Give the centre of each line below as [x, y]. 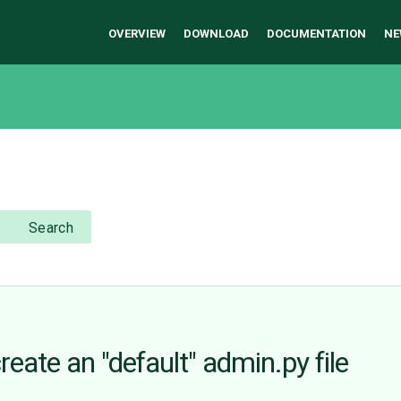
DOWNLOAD [216, 34]
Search [51, 228]
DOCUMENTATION [316, 34]
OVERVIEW [137, 34]
